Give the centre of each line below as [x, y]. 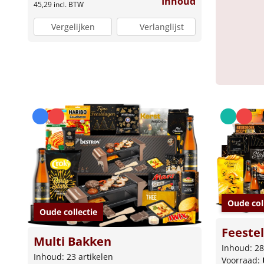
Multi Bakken [72, 242]
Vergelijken [73, 27]
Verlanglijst [162, 27]
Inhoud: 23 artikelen [73, 257]
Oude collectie [68, 212]
